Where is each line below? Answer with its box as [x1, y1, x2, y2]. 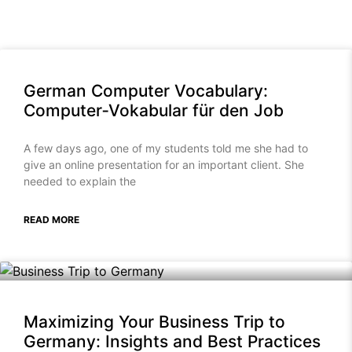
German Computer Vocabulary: [24, 81, 268, 101]
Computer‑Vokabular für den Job [24, 101, 284, 121]
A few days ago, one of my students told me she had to [24, 141, 308, 156]
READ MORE [24, 214, 79, 226]
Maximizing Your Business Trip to [24, 312, 285, 332]
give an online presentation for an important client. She [24, 158, 304, 172]
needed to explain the [24, 174, 136, 189]
